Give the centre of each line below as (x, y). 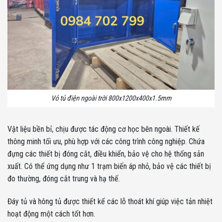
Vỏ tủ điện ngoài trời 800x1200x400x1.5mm (111, 99)
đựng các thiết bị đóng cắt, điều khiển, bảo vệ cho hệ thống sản (106, 154)
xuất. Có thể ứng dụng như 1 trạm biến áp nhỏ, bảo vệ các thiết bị (109, 166)
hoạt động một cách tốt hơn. (51, 214)
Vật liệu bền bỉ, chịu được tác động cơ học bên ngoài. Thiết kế (104, 129)
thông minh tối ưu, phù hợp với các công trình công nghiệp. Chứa (106, 141)
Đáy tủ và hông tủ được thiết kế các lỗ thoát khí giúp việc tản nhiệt (110, 201)
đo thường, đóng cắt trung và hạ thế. (64, 178)
